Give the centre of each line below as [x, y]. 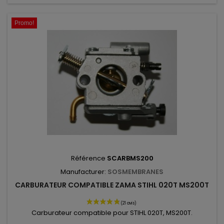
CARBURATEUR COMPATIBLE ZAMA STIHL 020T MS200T [112, 185]
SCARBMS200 [130, 158]
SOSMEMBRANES [135, 172]
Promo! [24, 23]
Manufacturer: [84, 172]
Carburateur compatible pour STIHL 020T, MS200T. [112, 213]
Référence [89, 158]
